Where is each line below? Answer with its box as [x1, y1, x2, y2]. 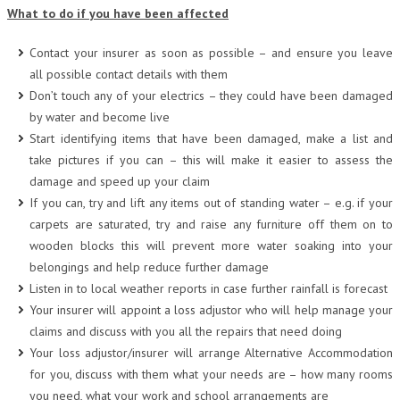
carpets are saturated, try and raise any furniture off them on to [29, 216, 393, 232]
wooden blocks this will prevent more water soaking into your [29, 237, 393, 254]
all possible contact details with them [29, 66, 228, 82]
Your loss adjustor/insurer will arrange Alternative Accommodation [29, 345, 393, 361]
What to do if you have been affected [7, 5, 229, 21]
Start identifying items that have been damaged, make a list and [29, 130, 393, 146]
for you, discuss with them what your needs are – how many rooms [29, 366, 393, 382]
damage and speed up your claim [29, 173, 210, 189]
